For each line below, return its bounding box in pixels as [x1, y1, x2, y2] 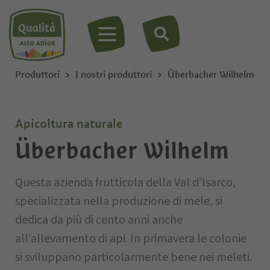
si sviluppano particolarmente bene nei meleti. [15, 249, 252, 266]
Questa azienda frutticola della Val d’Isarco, [15, 174, 236, 191]
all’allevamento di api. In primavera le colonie [15, 230, 246, 247]
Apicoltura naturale [15, 116, 122, 131]
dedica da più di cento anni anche [15, 212, 183, 228]
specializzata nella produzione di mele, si [15, 193, 222, 210]
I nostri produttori [75, 68, 152, 81]
